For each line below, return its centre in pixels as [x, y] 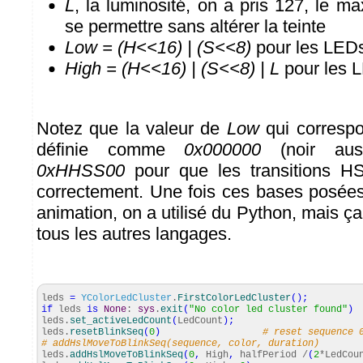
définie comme [111, 149]
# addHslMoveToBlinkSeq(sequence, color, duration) [180, 344]
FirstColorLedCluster [234, 298]
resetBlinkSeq [107, 332]
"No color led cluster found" [268, 310]
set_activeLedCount [121, 321]
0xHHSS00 [81, 171]
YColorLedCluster [126, 298]
